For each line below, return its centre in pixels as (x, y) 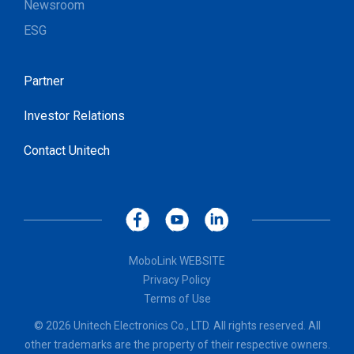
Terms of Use (177, 299)
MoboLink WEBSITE (177, 261)
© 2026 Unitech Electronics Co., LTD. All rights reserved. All (177, 326)
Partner (44, 81)
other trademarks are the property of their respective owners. (177, 345)
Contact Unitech (67, 151)
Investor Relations (74, 116)
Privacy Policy (177, 280)
